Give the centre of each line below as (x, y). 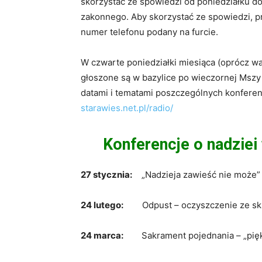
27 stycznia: (106, 174)
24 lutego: (102, 205)
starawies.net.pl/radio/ (127, 108)
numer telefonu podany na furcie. (149, 32)
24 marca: (103, 235)
